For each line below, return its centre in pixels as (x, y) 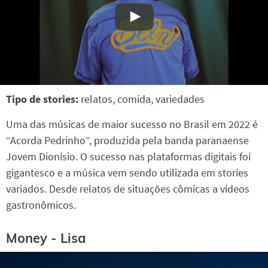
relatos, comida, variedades (143, 99)
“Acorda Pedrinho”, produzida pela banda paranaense (127, 141)
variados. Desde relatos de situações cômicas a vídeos (128, 189)
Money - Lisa (46, 238)
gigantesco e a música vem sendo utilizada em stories (127, 173)
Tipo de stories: (43, 99)
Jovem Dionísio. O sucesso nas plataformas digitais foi (128, 157)
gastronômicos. (41, 205)
